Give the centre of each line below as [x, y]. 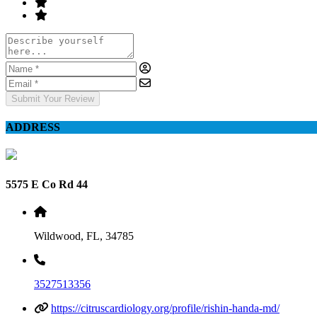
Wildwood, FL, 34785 [84, 236]
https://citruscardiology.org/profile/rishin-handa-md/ [165, 308]
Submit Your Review [53, 98]
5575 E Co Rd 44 [47, 184]
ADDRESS [33, 127]
